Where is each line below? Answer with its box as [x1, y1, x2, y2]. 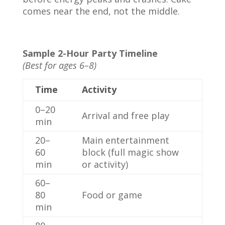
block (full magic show [81, 146, 179, 158]
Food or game [81, 189, 142, 201]
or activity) [81, 158, 128, 170]
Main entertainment [81, 134, 169, 146]
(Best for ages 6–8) [22, 59, 96, 71]
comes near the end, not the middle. [22, 5, 180, 17]
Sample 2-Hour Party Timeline [22, 47, 158, 59]
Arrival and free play [81, 109, 169, 122]
